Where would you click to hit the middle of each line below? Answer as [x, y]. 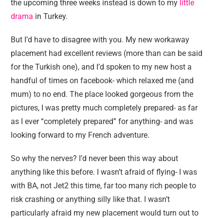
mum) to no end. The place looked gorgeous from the [102, 94]
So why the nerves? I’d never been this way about [95, 158]
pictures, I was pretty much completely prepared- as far [104, 108]
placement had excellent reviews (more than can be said [107, 53]
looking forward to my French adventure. [80, 135]
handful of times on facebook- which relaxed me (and [102, 81]
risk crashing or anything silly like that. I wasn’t [91, 199]
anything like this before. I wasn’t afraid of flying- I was [104, 172]
